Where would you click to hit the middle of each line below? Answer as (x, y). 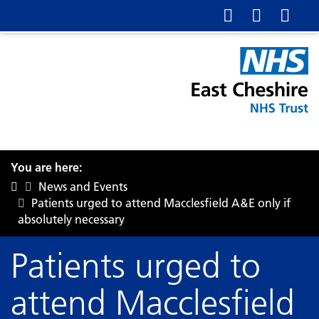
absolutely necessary (71, 219)
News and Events (83, 187)
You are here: (46, 167)
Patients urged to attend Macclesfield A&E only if (161, 203)
